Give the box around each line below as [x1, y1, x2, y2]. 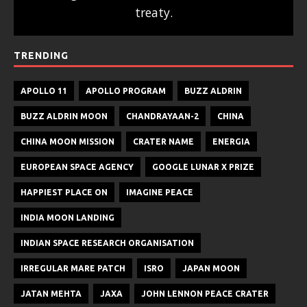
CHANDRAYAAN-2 [126, 111, 199, 121]
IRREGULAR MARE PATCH [21, 263, 125, 273]
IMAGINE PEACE [126, 187, 193, 197]
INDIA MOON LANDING [21, 212, 114, 222]
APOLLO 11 [21, 86, 67, 95]
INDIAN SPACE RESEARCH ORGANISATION [21, 238, 194, 247]
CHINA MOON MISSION [21, 136, 114, 146]
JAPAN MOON [182, 263, 240, 273]
